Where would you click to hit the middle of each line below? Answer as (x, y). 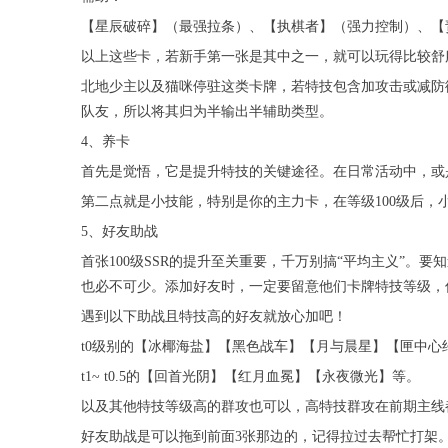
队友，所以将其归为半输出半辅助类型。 (206, 112)
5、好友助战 (119, 232)
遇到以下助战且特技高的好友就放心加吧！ (213, 317)
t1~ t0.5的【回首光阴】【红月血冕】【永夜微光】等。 (250, 377)
